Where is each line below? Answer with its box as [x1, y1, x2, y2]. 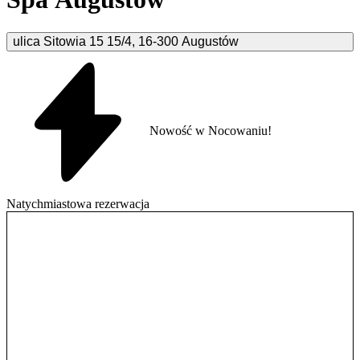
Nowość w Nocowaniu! [149, 124, 272, 138]
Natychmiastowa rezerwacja [6, 196, 149, 211]
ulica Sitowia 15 [13, 34, 104, 48]
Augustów [182, 34, 239, 48]
